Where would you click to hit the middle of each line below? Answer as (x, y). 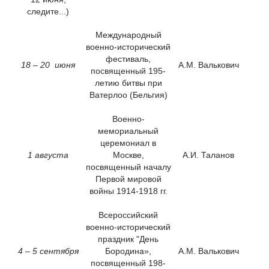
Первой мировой (128, 179)
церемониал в (128, 143)
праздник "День (128, 239)
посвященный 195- (128, 71)
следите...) (48, 11)
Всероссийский (128, 215)
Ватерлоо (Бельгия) (128, 95)
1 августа (48, 155)
